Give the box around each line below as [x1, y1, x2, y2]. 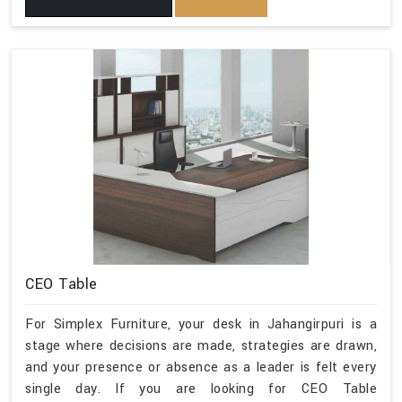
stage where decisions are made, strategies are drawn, [25, 336, 377, 356]
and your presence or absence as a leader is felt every [25, 358, 377, 378]
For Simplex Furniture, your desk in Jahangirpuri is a [25, 315, 377, 335]
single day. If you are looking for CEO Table [25, 380, 377, 399]
